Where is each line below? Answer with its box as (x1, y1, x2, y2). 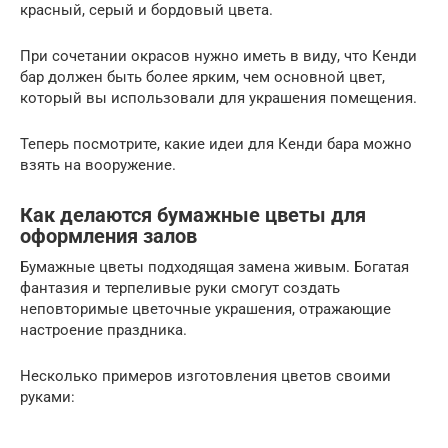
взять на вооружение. (20, 155, 176, 174)
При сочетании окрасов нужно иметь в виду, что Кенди (20, 46, 417, 65)
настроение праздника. (20, 320, 187, 339)
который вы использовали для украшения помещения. (20, 88, 417, 107)
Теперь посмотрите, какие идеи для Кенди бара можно (20, 134, 412, 153)
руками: (20, 387, 75, 406)
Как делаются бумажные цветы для (20, 204, 366, 227)
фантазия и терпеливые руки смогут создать (20, 278, 340, 297)
